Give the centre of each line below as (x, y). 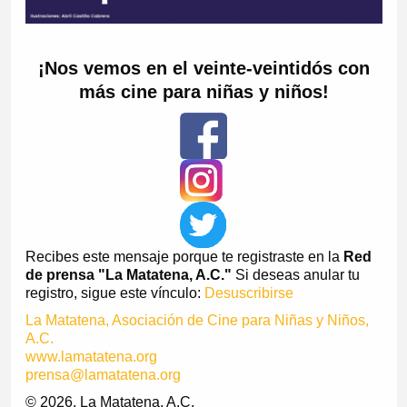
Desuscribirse (248, 293)
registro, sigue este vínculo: (114, 293)
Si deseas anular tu (295, 274)
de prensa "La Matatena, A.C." (128, 274)
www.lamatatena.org (91, 356)
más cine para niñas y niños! (203, 91)
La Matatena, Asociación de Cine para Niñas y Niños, (197, 320)
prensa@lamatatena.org (103, 374)
